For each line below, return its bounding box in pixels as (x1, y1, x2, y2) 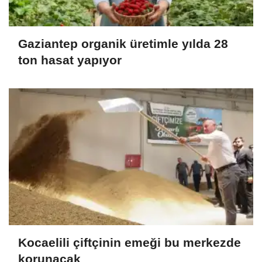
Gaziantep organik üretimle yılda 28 (18, 36, 228, 50)
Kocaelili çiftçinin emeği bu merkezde (18, 236, 241, 250)
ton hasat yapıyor (18, 53, 122, 67)
